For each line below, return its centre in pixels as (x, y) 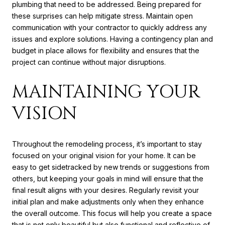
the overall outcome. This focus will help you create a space (112, 213)
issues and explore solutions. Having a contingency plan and (113, 39)
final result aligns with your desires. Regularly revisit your (105, 190)
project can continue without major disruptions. (89, 62)
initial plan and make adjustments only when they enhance (108, 201)
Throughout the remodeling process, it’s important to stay (107, 144)
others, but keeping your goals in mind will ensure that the (108, 178)
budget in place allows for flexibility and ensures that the (106, 51)
